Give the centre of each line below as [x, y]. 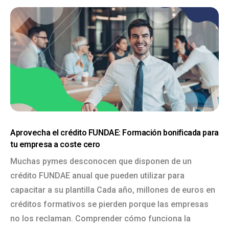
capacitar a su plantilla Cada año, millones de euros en [113, 190]
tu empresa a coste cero [55, 144]
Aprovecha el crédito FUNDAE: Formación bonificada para [114, 133]
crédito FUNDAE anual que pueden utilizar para [97, 176]
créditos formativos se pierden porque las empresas [109, 204]
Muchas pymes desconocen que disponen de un [101, 161]
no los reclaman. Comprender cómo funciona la [100, 219]
